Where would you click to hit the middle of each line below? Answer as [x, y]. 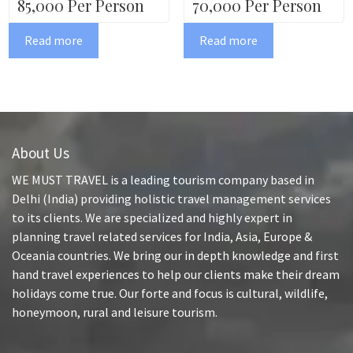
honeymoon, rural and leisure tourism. [115, 312]
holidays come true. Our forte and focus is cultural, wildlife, [170, 294]
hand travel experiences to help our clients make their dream [176, 275]
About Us [41, 153]
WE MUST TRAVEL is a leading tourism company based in [163, 180]
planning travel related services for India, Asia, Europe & [162, 237]
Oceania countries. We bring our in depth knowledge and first [175, 256]
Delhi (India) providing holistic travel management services [171, 199]
